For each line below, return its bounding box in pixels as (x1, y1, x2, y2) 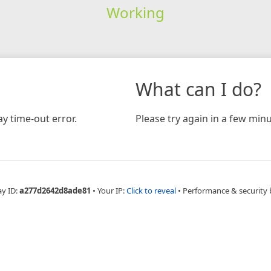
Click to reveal (126, 184, 176, 196)
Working (106, 2, 165, 22)
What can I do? (135, 76, 261, 102)
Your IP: (97, 184, 126, 196)
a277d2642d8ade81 (19, 184, 91, 196)
